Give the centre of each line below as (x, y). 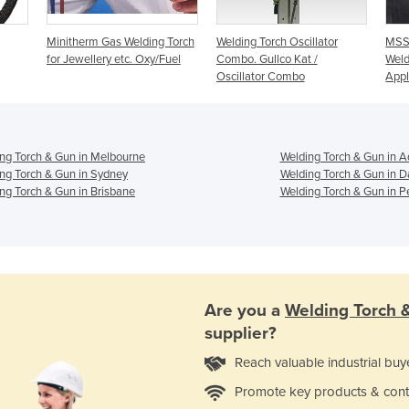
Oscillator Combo (260, 76)
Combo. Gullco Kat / (267, 59)
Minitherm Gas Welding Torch (120, 42)
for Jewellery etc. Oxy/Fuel (113, 59)
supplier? (241, 334)
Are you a (245, 311)
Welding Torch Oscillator (277, 42)
